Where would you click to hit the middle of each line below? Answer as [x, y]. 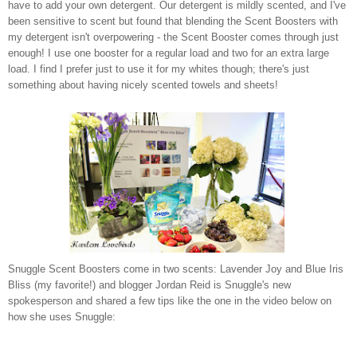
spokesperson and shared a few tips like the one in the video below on [170, 300]
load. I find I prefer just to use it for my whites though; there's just [159, 69]
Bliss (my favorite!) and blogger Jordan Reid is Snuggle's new [149, 284]
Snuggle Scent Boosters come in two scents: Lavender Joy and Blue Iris [176, 269]
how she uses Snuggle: [62, 316]
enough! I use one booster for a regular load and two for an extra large [169, 53]
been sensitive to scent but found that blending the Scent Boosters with [173, 21]
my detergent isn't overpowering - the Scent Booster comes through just [173, 37]
